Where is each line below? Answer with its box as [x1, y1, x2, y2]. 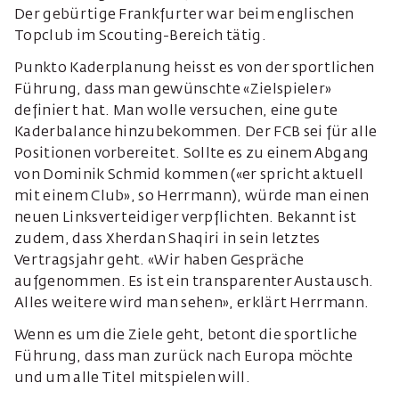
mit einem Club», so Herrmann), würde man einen [14, 190, 370, 204]
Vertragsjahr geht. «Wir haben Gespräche [14, 254, 305, 268]
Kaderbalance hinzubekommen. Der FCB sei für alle [14, 126, 378, 140]
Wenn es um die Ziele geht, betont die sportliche [14, 329, 358, 343]
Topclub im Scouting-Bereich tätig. [14, 29, 266, 44]
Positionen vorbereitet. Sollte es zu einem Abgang [14, 147, 370, 161]
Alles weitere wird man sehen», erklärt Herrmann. [14, 297, 370, 311]
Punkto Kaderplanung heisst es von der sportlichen [14, 61, 375, 76]
